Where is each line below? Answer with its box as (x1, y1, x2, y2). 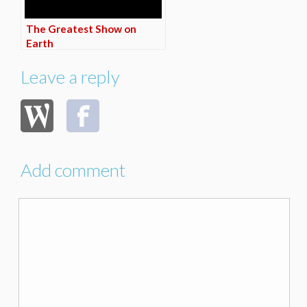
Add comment (21, 159, 125, 182)
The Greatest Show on (26, 23, 136, 36)
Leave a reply (21, 66, 120, 88)
